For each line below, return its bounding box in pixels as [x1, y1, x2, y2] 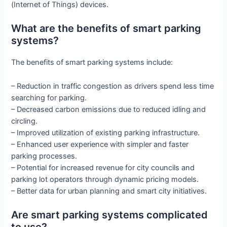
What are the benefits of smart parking [11, 22, 202, 35]
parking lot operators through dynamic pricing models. [11, 174, 199, 184]
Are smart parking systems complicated [11, 209, 208, 221]
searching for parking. [11, 93, 87, 102]
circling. [11, 116, 38, 126]
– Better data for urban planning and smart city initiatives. [11, 186, 207, 196]
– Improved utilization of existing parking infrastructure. [11, 128, 200, 137]
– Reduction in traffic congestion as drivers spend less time [11, 81, 214, 91]
